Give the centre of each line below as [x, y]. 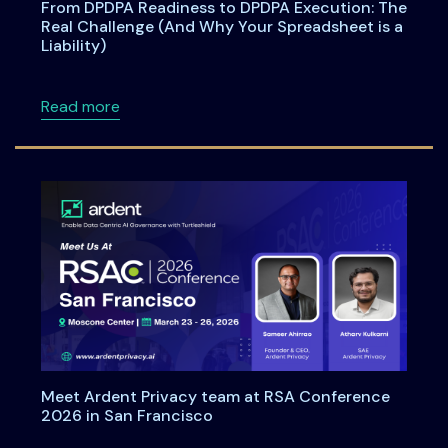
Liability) [73, 46]
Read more [80, 107]
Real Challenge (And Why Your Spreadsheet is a [221, 27]
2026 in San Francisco [126, 415]
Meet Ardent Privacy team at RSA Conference [215, 396]
